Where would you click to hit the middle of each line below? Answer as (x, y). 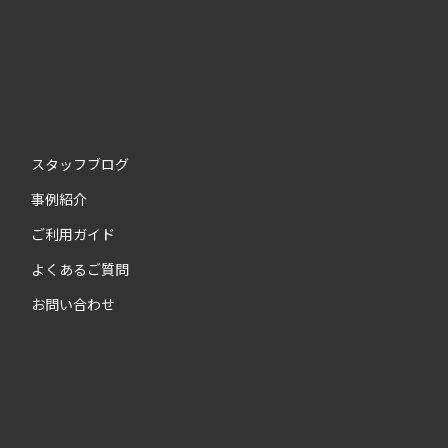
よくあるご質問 (80, 268)
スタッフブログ (80, 163)
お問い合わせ (73, 303)
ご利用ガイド (73, 233)
